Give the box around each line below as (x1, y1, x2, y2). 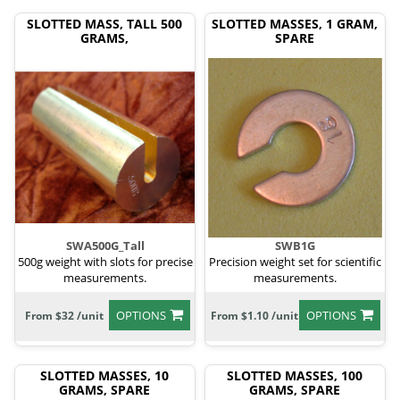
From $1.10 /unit (211, 308, 298, 324)
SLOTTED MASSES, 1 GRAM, (211, 15, 378, 33)
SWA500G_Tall (65, 237, 145, 254)
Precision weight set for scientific (209, 254, 381, 271)
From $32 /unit (25, 308, 104, 324)
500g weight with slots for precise (17, 254, 193, 271)
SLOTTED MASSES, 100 (226, 367, 362, 385)
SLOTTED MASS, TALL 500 (26, 15, 182, 33)
